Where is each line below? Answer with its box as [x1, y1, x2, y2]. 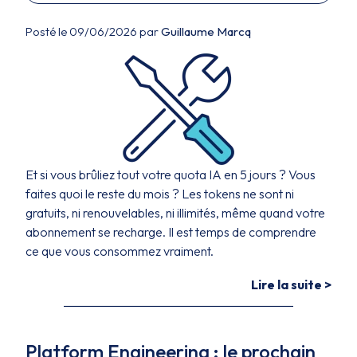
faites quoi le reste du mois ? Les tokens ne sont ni [25, 186, 294, 202]
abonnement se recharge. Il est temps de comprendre [25, 224, 316, 240]
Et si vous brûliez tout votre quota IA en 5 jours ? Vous [25, 167, 316, 182]
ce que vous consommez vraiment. [25, 243, 214, 259]
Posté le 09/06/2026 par [25, 24, 161, 39]
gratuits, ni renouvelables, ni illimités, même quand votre [25, 205, 325, 221]
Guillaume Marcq [161, 24, 251, 39]
